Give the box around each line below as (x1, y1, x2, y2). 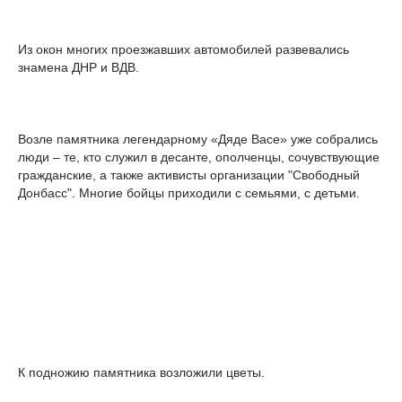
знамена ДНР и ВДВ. (18, 60, 139, 74)
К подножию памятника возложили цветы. (18, 365, 265, 380)
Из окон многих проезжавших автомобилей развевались (18, 42, 349, 57)
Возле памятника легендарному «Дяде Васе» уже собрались (18, 132, 378, 146)
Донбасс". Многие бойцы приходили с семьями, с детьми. (18, 186, 360, 200)
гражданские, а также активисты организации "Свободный (18, 168, 360, 182)
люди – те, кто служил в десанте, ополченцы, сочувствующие (18, 150, 380, 164)
